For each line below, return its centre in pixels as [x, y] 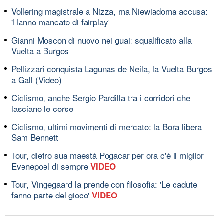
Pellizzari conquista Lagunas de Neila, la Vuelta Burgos [112, 68]
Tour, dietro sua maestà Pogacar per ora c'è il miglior [108, 155]
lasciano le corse [42, 108]
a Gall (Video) [36, 79]
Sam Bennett [35, 137]
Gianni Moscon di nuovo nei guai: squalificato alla [101, 40]
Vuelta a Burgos [40, 50]
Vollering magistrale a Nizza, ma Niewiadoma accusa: [109, 11]
